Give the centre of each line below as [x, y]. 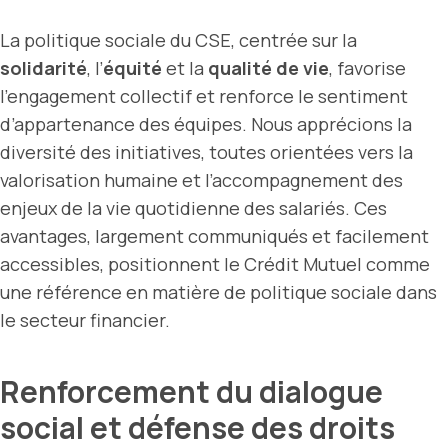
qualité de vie [268, 67]
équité [132, 67]
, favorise [367, 67]
